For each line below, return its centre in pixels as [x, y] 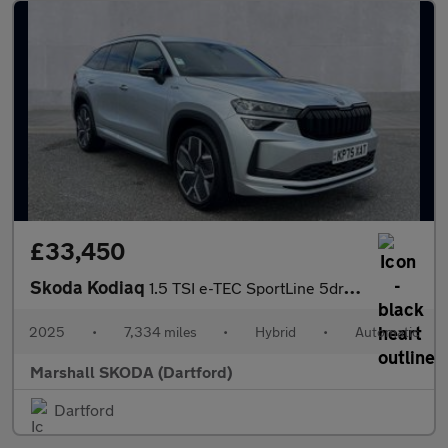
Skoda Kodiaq [89, 287]
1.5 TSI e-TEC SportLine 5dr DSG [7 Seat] [246, 287]
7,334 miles [160, 331]
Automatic [386, 331]
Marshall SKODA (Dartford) [131, 371]
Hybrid [276, 331]
